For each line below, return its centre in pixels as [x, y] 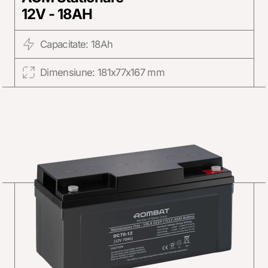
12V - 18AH [57, 14]
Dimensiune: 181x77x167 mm [102, 73]
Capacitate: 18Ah [76, 44]
